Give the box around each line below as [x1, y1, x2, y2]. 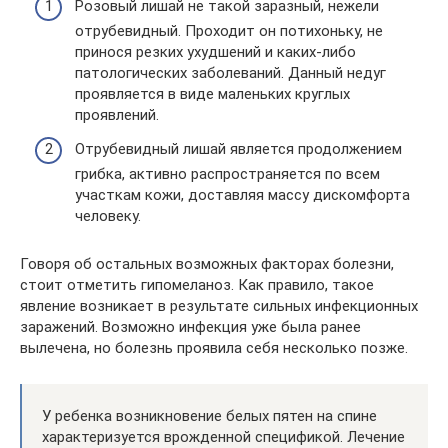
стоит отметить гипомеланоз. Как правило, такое [20, 275, 374, 294]
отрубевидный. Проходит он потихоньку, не [75, 22, 383, 40]
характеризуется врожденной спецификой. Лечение [42, 427, 405, 446]
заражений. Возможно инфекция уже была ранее [20, 317, 361, 336]
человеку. [75, 206, 141, 225]
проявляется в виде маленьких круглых [75, 85, 350, 103]
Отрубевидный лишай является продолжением [75, 139, 402, 158]
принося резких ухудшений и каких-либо [75, 43, 356, 61]
